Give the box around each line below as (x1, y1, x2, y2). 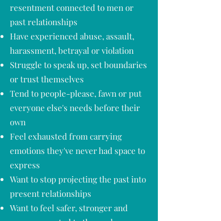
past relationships (10, 16, 77, 27)
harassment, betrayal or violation (10, 45, 134, 56)
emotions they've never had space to (10, 145, 145, 156)
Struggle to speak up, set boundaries (10, 59, 147, 70)
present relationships (10, 188, 91, 199)
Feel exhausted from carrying (10, 131, 122, 142)
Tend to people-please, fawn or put (10, 88, 142, 99)
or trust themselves (10, 74, 84, 84)
